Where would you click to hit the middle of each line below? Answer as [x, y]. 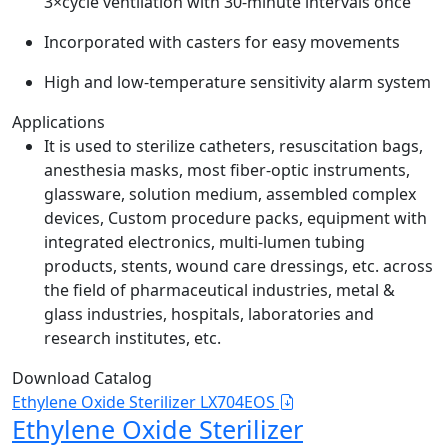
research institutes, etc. [132, 337]
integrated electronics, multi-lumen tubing [204, 241]
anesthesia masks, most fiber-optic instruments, [227, 169]
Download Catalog [82, 377]
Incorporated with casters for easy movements [222, 41]
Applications [58, 121]
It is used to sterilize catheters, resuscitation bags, [233, 145]
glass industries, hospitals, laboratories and [209, 313]
